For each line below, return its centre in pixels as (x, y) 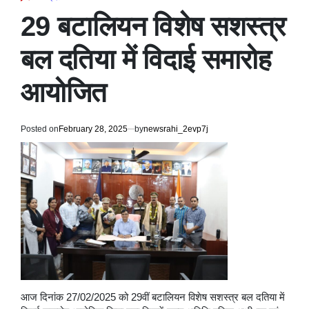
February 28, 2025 (93, 129)
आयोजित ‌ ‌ (71, 92)
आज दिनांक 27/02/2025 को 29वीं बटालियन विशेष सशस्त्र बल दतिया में (153, 297)
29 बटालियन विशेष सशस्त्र (153, 26)
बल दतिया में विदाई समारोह (146, 59)
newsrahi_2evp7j (176, 129)
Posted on (40, 129)
